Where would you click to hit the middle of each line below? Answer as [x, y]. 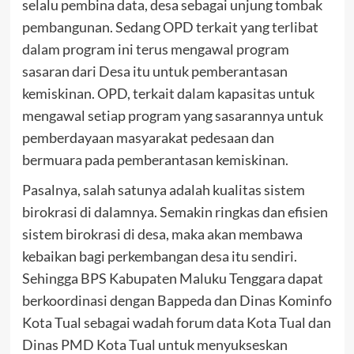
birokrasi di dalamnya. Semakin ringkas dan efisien [175, 211]
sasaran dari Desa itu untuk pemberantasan [154, 71]
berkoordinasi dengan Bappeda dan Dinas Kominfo [177, 300]
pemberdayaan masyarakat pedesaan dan [148, 137]
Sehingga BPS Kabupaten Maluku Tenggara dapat [172, 278]
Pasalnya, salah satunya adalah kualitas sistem [163, 189]
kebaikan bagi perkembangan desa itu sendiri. [159, 256]
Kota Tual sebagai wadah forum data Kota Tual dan [176, 322]
